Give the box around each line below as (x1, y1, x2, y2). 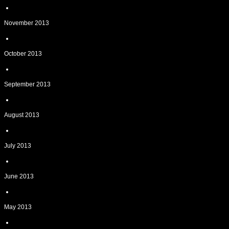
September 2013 (4, 81, 51, 88)
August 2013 (4, 111, 39, 119)
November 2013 (4, 19, 49, 27)
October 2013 (4, 50, 42, 57)
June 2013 (4, 173, 34, 180)
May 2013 (4, 203, 32, 211)
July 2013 (4, 142, 31, 149)
